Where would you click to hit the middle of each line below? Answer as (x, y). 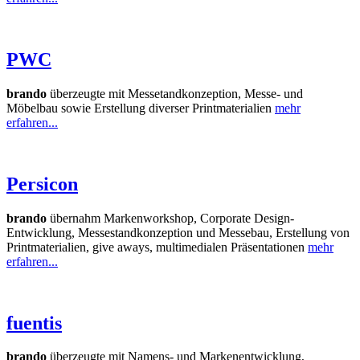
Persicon (42, 184)
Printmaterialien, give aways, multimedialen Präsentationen (157, 247)
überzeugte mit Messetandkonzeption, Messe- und (175, 93)
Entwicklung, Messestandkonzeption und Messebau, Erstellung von (178, 232)
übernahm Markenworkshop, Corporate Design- (170, 218)
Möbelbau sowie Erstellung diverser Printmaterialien (141, 108)
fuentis (34, 323)
